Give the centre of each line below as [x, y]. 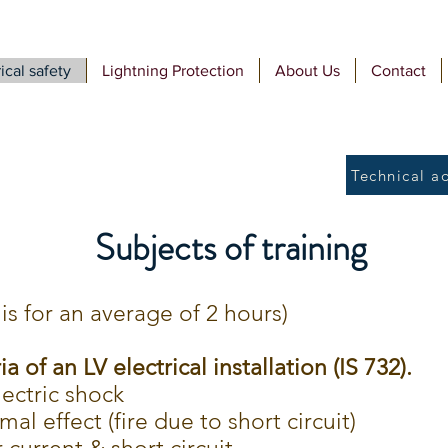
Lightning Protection [173, 70]
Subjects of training [231, 248]
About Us [307, 70]
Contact [398, 70]
